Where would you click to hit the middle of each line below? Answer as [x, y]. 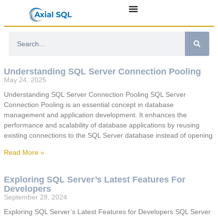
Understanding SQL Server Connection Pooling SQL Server [95, 95]
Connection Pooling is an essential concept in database [89, 105]
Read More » [24, 153]
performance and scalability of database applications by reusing [102, 125]
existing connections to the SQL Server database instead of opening [108, 136]
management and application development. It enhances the [95, 115]
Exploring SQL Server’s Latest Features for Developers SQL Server [107, 212]
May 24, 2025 [25, 80]
